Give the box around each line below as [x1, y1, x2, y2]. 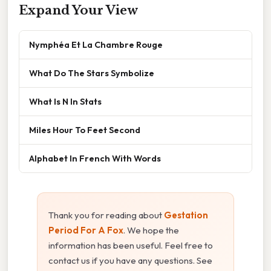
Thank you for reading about [48, 209, 164, 221]
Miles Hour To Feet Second [29, 123, 140, 135]
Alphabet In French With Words [29, 152, 161, 164]
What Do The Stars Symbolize [29, 67, 154, 79]
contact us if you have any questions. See [48, 254, 212, 266]
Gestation [164, 209, 208, 221]
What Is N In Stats [29, 95, 102, 107]
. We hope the [123, 224, 179, 236]
